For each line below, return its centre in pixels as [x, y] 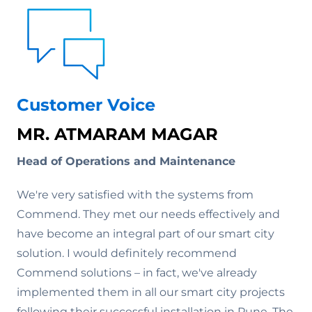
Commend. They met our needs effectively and [148, 214]
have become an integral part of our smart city [146, 234]
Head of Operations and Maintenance [126, 161]
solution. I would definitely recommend [127, 253]
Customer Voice [86, 105]
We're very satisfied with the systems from [135, 195]
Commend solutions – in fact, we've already [137, 273]
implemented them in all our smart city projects [151, 292]
